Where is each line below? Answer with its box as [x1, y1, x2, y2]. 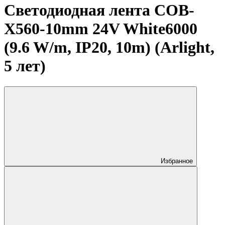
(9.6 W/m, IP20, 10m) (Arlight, [4, 38, 214, 57]
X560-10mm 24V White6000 [4, 20, 197, 38]
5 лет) [4, 57, 46, 75]
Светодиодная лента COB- [4, 1, 194, 20]
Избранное [161, 157, 193, 165]
